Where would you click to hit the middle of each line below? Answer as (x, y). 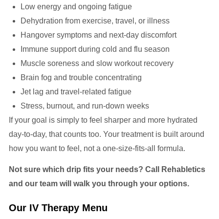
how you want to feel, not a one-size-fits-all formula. (97, 148)
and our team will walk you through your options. (99, 184)
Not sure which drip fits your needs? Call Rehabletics (107, 170)
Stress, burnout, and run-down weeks (85, 106)
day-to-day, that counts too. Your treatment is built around (107, 134)
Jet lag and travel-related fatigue (76, 91)
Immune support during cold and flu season (95, 49)
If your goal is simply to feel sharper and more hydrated (103, 120)
